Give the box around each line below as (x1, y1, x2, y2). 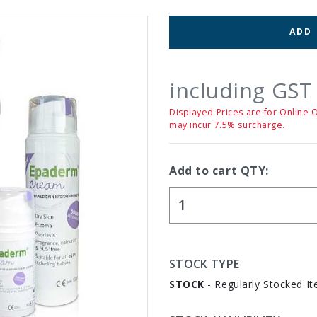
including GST (169, 75, 313, 105)
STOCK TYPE (169, 255, 240, 272)
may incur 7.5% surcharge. (169, 118, 285, 131)
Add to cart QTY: (169, 162, 269, 178)
